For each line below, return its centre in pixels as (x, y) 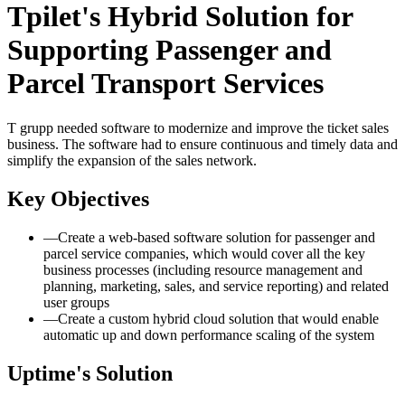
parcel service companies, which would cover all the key (204, 253)
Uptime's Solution (90, 373)
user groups (76, 302)
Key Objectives (78, 198)
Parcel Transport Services (165, 84)
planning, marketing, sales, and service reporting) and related (216, 286)
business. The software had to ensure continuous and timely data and (202, 144)
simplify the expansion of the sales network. (132, 160)
